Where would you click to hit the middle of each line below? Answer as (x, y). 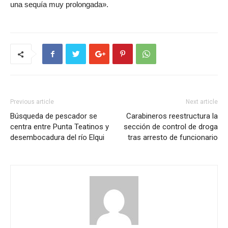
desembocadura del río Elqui (57, 137)
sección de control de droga (171, 127)
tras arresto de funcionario (173, 137)
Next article (202, 102)
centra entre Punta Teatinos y (60, 127)
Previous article (32, 102)
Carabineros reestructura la (172, 116)
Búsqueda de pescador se (54, 116)
